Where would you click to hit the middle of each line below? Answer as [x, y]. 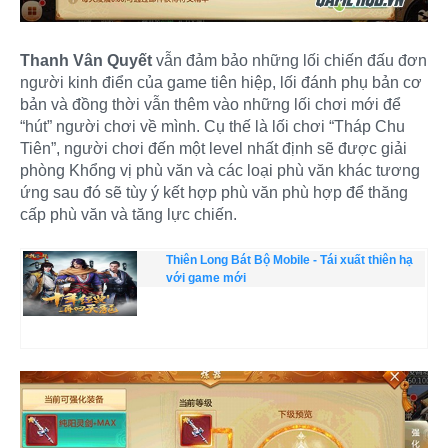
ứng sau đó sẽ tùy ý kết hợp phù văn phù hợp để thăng [214, 193]
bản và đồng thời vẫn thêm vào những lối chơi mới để [210, 105]
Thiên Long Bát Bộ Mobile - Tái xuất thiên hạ [289, 260]
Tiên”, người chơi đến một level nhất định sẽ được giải [213, 149]
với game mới [205, 278]
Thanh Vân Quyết [86, 61]
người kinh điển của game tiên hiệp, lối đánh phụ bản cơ [221, 83]
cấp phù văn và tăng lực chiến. [128, 215]
